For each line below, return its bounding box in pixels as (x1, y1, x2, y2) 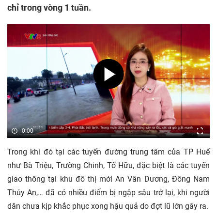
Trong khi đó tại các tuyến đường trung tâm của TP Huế (7, 147, 210, 157)
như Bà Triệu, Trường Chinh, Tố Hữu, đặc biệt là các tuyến (7, 161, 210, 170)
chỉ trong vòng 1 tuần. (7, 2, 91, 13)
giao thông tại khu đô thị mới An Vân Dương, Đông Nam (7, 174, 210, 184)
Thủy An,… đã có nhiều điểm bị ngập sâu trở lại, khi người (7, 188, 210, 198)
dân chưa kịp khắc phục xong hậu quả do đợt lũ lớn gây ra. (7, 201, 208, 211)
